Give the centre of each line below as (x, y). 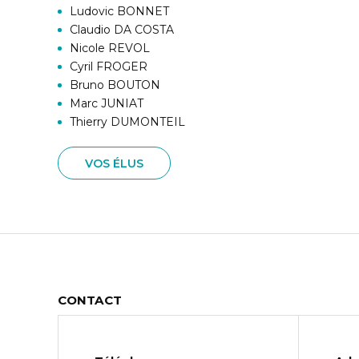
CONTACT (90, 300)
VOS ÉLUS (114, 163)
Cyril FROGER (109, 67)
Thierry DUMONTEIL (127, 122)
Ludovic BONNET (119, 11)
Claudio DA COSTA (122, 30)
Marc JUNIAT (107, 103)
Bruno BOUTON (115, 85)
